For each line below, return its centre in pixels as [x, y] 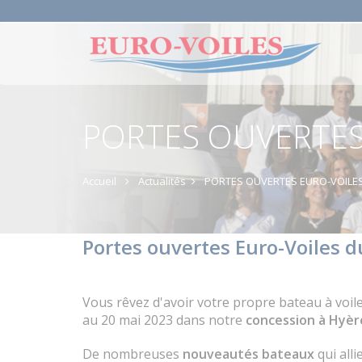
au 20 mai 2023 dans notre [164, 320]
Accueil [99, 181]
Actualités [162, 181]
